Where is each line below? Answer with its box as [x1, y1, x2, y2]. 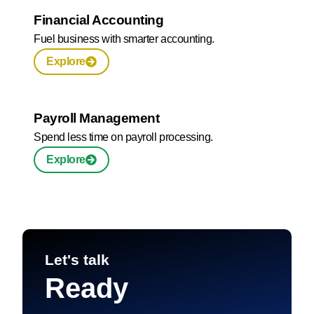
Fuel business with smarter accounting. [34, 33, 214, 46]
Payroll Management [34, 111, 160, 126]
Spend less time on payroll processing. [34, 131, 213, 144]
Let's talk [45, 252, 109, 268]
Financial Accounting [34, 13, 164, 28]
